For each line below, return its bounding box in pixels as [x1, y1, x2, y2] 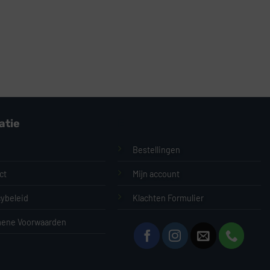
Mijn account [132, 168, 180, 179]
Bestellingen [132, 144, 180, 155]
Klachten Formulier [132, 192, 204, 203]
